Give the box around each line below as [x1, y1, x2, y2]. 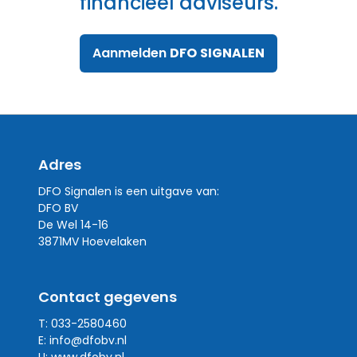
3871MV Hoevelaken [38, 233, 147, 249]
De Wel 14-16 [38, 217, 108, 233]
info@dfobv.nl [49, 332, 127, 348]
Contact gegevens [38, 287, 177, 307]
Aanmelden [92, 44, 170, 62]
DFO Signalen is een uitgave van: [38, 183, 219, 199]
